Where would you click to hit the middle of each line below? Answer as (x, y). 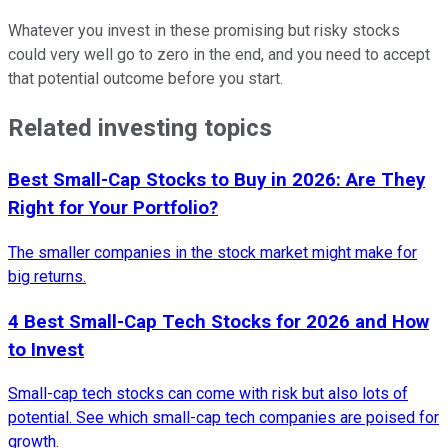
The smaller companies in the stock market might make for (212, 253)
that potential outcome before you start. (145, 78)
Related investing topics (140, 128)
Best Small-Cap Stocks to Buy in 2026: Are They (216, 180)
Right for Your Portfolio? (113, 208)
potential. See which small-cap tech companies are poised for (223, 418)
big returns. (47, 277)
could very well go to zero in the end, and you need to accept (219, 54)
